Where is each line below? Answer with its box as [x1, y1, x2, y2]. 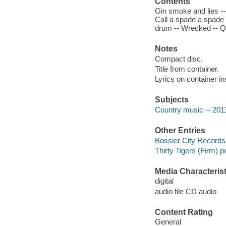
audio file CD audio [154, 187, 216, 196]
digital [154, 177, 174, 186]
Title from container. [154, 64, 219, 73]
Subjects [154, 95, 189, 104]
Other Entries [154, 126, 205, 135]
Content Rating [154, 207, 213, 216]
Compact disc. [154, 54, 203, 63]
